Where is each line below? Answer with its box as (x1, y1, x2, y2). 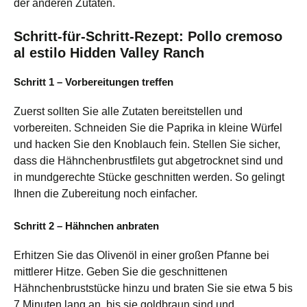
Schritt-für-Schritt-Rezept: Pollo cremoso (14, 28, 282, 44)
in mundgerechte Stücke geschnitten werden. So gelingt (14, 171, 284, 183)
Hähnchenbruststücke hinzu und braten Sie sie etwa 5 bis (14, 282, 293, 294)
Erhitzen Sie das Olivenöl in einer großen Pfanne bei (14, 249, 269, 261)
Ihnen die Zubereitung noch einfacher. (14, 187, 197, 199)
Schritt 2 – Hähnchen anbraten (14, 219, 159, 232)
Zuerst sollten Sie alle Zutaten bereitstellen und (14, 105, 243, 117)
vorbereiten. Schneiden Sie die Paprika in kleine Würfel (14, 121, 282, 134)
